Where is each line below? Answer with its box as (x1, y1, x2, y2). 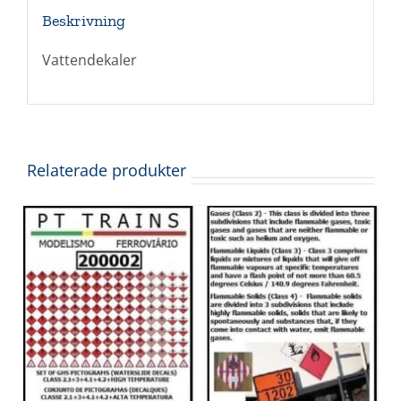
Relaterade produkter (27, 159, 186, 182)
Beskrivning (41, 10, 125, 30)
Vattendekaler (41, 49, 137, 70)
